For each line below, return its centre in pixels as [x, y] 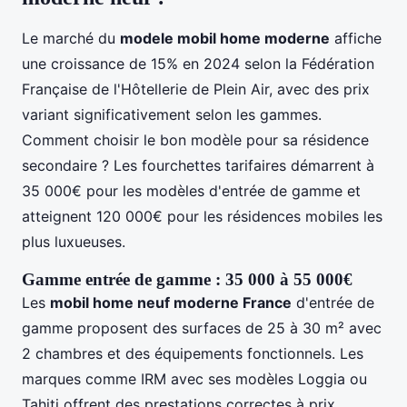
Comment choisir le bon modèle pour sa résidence [195, 139]
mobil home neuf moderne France [171, 302]
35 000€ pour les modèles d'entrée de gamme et [191, 190]
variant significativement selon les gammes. [172, 114]
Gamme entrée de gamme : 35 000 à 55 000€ [187, 279]
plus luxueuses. [74, 241]
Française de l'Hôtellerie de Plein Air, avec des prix [196, 89]
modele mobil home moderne [225, 38]
